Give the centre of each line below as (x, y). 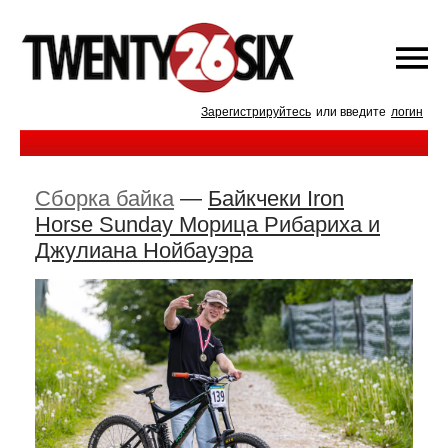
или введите (351, 112)
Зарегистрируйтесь (256, 112)
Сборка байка (104, 198)
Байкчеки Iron (276, 198)
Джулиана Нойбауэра (144, 250)
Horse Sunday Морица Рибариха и (207, 224)
